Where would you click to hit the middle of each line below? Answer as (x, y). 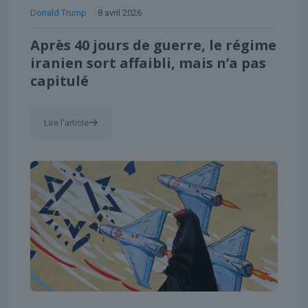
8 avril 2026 (120, 12)
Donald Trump (58, 12)
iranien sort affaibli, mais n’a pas (148, 63)
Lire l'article (66, 122)
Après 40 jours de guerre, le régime (153, 45)
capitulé (59, 80)
